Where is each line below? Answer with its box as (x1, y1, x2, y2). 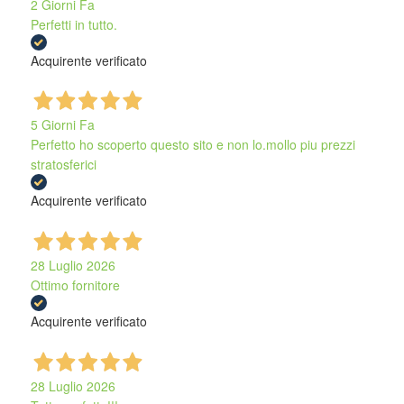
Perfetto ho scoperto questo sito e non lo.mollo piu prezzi (30, 135, 355, 154)
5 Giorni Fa (30, 115, 95, 134)
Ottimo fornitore (30, 276, 120, 295)
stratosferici (30, 155, 96, 174)
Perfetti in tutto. (30, 14, 117, 33)
